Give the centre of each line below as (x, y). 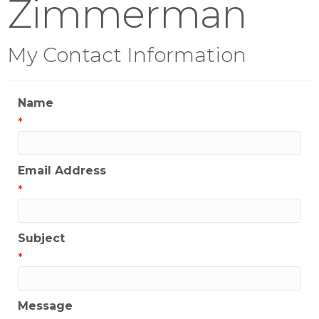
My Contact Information (127, 55)
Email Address (62, 171)
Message (45, 306)
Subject (41, 239)
